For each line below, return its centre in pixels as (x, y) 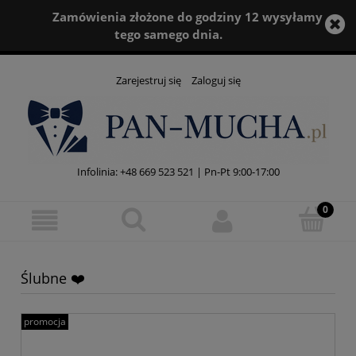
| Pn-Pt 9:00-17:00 (236, 172)
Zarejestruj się (148, 81)
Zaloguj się (216, 81)
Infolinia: (97, 172)
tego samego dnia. (169, 34)
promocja (45, 322)
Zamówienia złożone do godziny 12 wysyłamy (187, 17)
